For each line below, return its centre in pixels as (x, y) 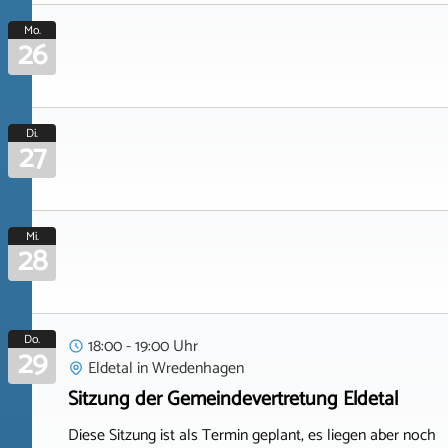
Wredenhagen (198, 368)
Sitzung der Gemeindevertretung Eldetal (233, 399)
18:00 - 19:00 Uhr (143, 346)
